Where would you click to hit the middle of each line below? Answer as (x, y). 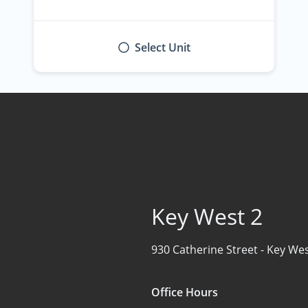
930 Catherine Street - (209, 249)
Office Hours (185, 292)
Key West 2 (207, 216)
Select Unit (162, 47)
